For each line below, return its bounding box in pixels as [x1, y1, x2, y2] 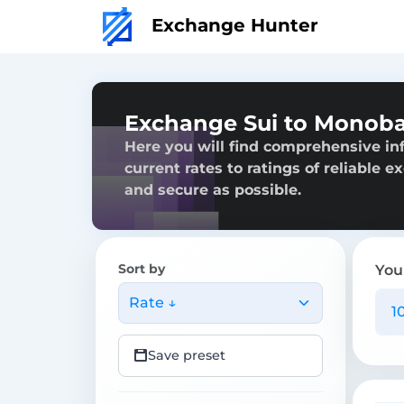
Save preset [148, 346, 225, 363]
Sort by [118, 260, 165, 277]
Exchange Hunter [146, 14, 318, 36]
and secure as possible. [124, 180, 301, 198]
